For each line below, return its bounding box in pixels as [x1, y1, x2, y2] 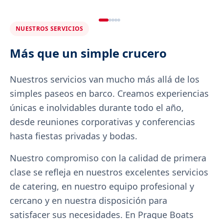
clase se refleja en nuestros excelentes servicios [10, 166, 208, 178]
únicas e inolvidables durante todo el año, [10, 102, 184, 113]
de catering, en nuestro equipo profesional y [10, 180, 194, 192]
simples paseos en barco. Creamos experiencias [10, 88, 209, 99]
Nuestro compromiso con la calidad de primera [10, 152, 206, 164]
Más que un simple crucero [10, 45, 167, 61]
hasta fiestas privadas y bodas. [10, 130, 137, 142]
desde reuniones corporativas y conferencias [10, 116, 195, 128]
